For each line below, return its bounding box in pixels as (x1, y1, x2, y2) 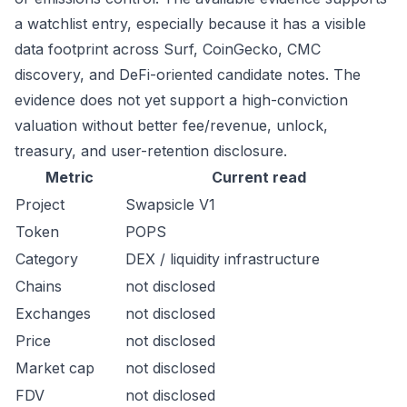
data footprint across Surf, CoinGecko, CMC (15, 40, 321, 58)
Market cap (15, 359, 94, 377)
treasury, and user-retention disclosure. (15, 142, 287, 160)
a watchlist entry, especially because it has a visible (15, 15, 366, 33)
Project (15, 195, 65, 213)
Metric (45, 168, 94, 186)
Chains (15, 277, 62, 295)
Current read (211, 168, 306, 186)
